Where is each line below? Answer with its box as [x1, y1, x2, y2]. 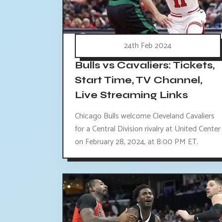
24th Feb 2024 [124, 39, 172, 53]
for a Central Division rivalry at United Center [75, 122, 221, 136]
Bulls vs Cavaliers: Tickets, [75, 59, 215, 72]
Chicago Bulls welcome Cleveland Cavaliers [75, 110, 215, 123]
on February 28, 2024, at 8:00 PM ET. [75, 135, 198, 149]
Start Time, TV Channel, [75, 74, 202, 87]
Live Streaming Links [75, 89, 188, 102]
